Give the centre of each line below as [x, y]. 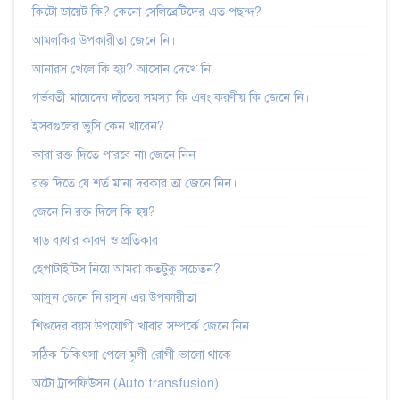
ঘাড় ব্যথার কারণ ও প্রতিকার [95, 240]
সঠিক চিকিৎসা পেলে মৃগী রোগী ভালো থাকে [132, 354]
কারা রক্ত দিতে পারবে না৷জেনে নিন [114, 154]
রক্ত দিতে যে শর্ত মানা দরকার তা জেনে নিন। [134, 183]
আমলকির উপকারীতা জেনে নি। [104, 40]
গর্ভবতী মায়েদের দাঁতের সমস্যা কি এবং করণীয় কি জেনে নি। [171, 97]
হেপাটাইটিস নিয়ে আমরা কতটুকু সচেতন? [126, 269]
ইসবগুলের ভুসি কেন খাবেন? [98, 126]
